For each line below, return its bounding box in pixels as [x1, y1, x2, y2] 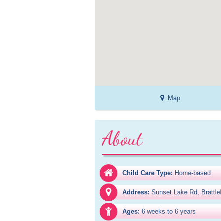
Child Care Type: [122, 169, 173, 177]
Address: [122, 188, 149, 196]
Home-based [175, 169, 211, 177]
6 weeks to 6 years [142, 208, 196, 215]
